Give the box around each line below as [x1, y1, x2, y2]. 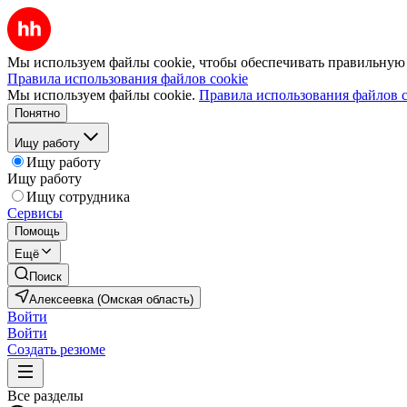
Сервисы [7, 205, 63, 221]
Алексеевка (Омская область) [29, 293, 194, 306]
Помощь [15, 224, 60, 238]
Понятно [15, 106, 60, 120]
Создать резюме [7, 342, 105, 357]
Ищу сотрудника [26, 189, 130, 204]
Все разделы [7, 388, 84, 403]
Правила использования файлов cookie [7, 71, 248, 86]
